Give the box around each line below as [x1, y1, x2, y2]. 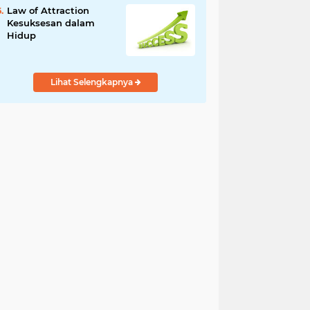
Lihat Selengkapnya [50, 77, 135, 87]
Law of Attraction [7, 5, 89, 16]
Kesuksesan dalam [7, 17, 95, 28]
